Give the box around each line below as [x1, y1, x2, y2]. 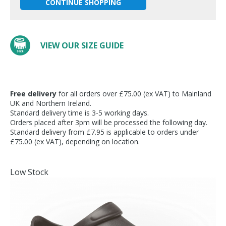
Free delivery [10, 89, 56, 98]
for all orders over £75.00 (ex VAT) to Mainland [56, 89, 211, 98]
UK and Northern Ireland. [10, 98, 91, 108]
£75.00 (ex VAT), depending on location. [10, 137, 140, 146]
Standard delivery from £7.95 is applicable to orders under [10, 127, 199, 137]
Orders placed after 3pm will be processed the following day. [10, 118, 207, 127]
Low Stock [10, 166, 48, 178]
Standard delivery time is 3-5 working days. [10, 108, 149, 118]
